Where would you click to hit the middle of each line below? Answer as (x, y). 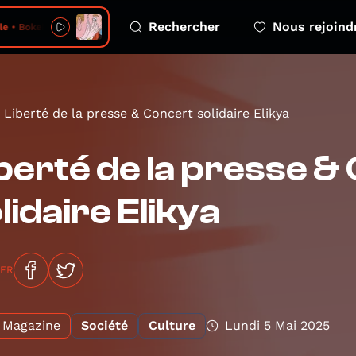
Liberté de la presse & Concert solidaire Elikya (147, 113)
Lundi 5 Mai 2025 (277, 325)
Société (104, 325)
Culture (172, 325)
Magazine (31, 325)
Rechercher (184, 27)
